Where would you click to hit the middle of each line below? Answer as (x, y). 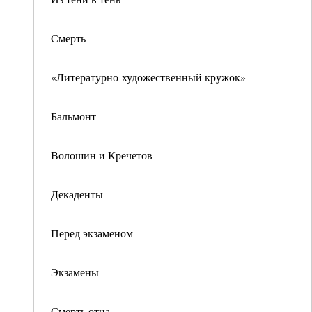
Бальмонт (73, 116)
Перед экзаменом (92, 233)
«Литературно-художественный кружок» (148, 77)
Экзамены (75, 272)
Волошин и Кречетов (102, 155)
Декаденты (77, 194)
